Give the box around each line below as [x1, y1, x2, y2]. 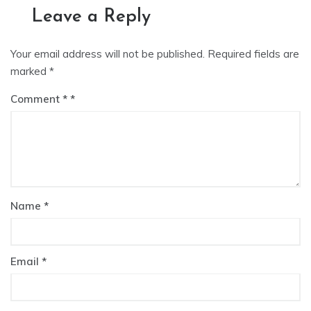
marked [10, 65, 49, 78]
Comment [10, 92, 62, 106]
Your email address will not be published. [10, 47, 205, 61]
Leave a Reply [31, 8, 151, 27]
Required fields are [208, 47, 299, 61]
